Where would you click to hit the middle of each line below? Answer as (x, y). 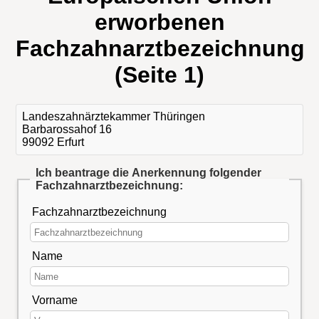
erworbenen (159, 22)
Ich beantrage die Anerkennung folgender (148, 172)
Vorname (55, 300)
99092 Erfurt (53, 142)
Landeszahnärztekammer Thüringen (114, 116)
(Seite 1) (159, 75)
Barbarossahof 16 (67, 129)
